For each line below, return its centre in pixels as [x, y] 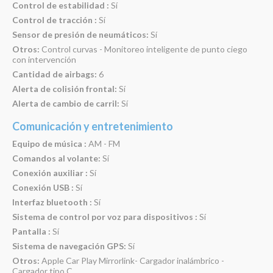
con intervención [44, 59]
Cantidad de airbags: [55, 74]
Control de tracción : [55, 19]
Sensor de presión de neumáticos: [80, 34]
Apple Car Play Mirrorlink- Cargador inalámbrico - [132, 260]
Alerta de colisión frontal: [65, 88]
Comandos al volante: [56, 158]
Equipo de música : [49, 143]
